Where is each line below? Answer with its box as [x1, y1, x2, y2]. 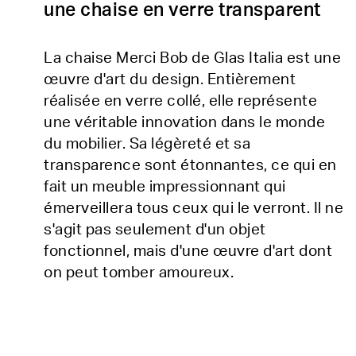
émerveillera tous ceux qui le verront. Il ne [44, 201, 343, 216]
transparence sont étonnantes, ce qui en [44, 158, 337, 173]
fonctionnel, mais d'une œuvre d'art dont [44, 244, 332, 259]
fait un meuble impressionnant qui [44, 180, 286, 195]
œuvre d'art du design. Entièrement [44, 72, 296, 87]
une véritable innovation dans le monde [44, 115, 325, 130]
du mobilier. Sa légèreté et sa [44, 137, 250, 152]
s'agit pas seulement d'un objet [44, 222, 266, 238]
